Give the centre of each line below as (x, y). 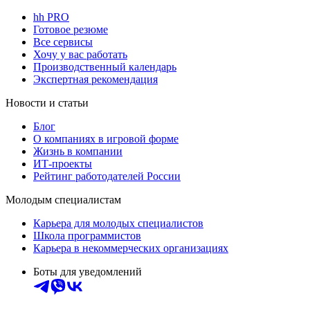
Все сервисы (63, 42)
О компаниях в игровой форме (106, 138)
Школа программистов (87, 235)
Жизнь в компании (78, 151)
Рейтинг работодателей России (107, 176)
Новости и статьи (47, 102)
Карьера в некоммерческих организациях (131, 248)
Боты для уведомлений (88, 271)
